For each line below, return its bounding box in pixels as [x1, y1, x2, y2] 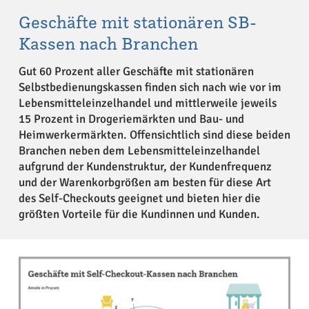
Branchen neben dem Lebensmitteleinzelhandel [18, 143, 260, 158]
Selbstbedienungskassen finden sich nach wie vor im [18, 79, 281, 94]
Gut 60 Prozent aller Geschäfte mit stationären [18, 63, 254, 79]
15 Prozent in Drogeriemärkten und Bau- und [18, 111, 244, 126]
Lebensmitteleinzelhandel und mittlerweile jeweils [18, 95, 277, 110]
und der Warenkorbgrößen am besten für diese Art [18, 175, 271, 190]
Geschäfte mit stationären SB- [18, 10, 257, 32]
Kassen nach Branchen [18, 32, 198, 54]
